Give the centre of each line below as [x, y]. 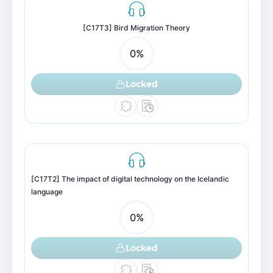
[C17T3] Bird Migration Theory [136, 28]
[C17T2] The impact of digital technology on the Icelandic [130, 179]
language [47, 192]
